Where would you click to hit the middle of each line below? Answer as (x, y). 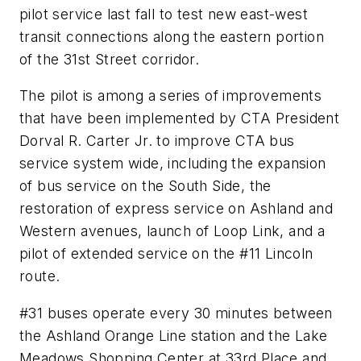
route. (42, 276)
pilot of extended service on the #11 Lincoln (166, 254)
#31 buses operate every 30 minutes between (176, 313)
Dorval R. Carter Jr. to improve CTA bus (157, 141)
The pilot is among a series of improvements (171, 96)
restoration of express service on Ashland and (176, 209)
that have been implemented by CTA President (180, 118)
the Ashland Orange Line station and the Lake (174, 336)
